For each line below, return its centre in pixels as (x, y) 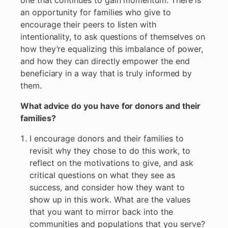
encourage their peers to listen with (88, 25)
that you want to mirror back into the (102, 212)
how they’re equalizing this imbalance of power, (112, 49)
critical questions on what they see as (103, 175)
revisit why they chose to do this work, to (110, 151)
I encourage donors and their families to (107, 139)
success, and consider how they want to (107, 188)
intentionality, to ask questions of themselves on (113, 37)
